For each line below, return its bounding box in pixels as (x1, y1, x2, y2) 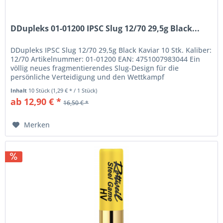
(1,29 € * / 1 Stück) (51, 87, 98, 95)
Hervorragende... (10, 81, 67, 91)
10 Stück (28, 87, 52, 95)
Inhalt (10, 87, 29, 95)
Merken (24, 120, 50, 130)
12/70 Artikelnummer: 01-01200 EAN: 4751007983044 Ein (10, 54, 201, 64)
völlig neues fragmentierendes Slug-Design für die (10, 63, 179, 73)
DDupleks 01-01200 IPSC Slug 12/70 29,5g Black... (10, 23, 200, 34)
